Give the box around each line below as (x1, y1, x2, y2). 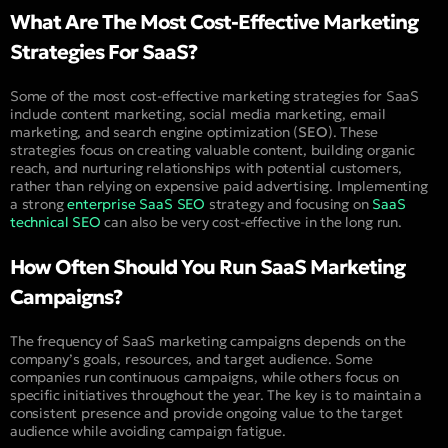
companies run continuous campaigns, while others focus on (10, 367, 399, 386)
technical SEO (10, 212, 101, 231)
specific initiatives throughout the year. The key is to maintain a (10, 385, 423, 404)
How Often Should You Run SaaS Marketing (10, 253, 405, 280)
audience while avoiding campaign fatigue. (10, 421, 286, 440)
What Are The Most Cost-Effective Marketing (10, 8, 418, 35)
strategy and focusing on (204, 194, 373, 213)
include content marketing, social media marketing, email (10, 104, 386, 123)
